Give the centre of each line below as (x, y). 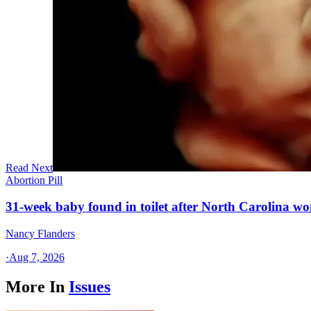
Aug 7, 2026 (37, 257)
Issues (90, 286)
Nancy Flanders (40, 233)
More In (35, 286)
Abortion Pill (34, 180)
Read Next (29, 167)
